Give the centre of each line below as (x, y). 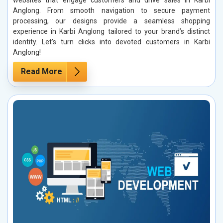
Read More (42, 71)
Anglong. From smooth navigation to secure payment (111, 10)
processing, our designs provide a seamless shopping (111, 21)
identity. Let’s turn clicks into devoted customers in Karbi (111, 42)
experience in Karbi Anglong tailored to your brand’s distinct (111, 31)
